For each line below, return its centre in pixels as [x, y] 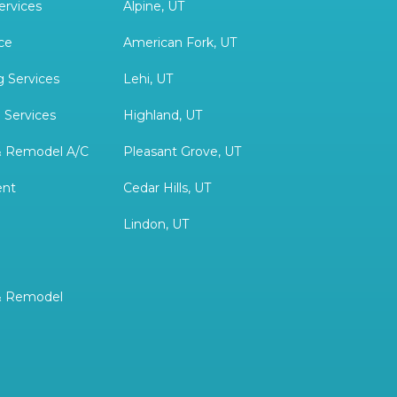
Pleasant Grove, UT [182, 151]
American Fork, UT [179, 42]
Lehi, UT [148, 78]
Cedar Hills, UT [167, 187]
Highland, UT [162, 115]
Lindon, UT [156, 224]
